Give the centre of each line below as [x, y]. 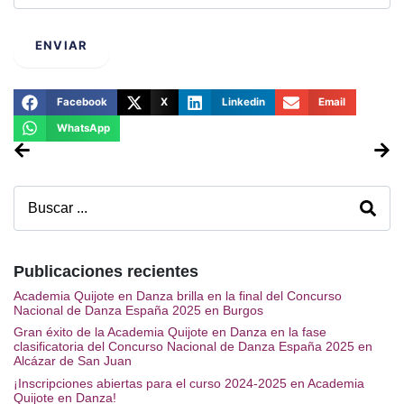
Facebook [82, 102]
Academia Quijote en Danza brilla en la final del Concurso [178, 295]
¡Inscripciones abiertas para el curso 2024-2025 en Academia [189, 383]
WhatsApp [83, 128]
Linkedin [243, 102]
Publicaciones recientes [106, 271]
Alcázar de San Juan [73, 361]
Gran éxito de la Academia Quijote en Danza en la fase [170, 332]
